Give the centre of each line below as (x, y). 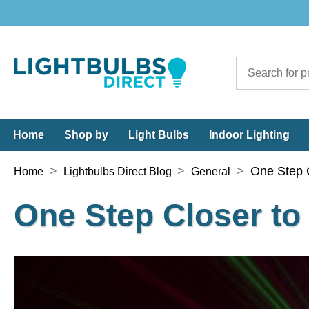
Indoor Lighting (249, 135)
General (211, 171)
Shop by (86, 135)
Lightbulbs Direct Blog (117, 171)
